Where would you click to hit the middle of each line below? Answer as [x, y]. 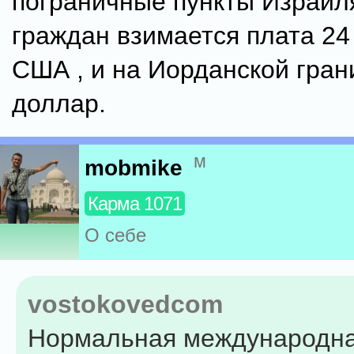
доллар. [59, 104]
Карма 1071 [135, 204]
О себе [115, 235]
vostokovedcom [125, 304]
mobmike [134, 168]
